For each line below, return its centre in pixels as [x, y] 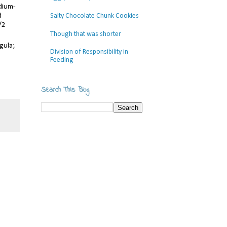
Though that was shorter [85, 34]
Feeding [62, 60]
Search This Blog [65, 90]
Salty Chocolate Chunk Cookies [94, 16]
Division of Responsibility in [89, 52]
